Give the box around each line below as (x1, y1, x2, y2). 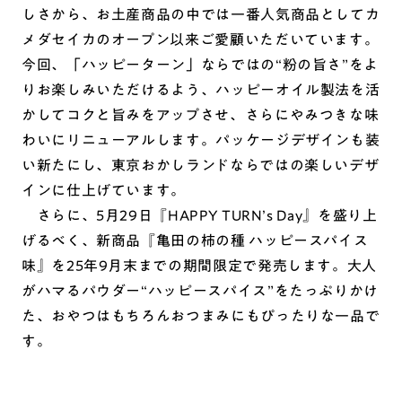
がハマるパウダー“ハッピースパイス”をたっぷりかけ (22, 284, 380, 299)
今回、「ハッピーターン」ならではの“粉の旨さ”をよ (22, 57, 379, 73)
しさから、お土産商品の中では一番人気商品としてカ (22, 7, 380, 22)
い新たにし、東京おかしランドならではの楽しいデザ (22, 158, 380, 173)
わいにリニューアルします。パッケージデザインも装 (22, 133, 380, 148)
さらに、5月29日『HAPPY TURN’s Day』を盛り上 (22, 208, 378, 223)
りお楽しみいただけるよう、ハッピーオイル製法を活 (22, 83, 380, 98)
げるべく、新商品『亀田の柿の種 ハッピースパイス (22, 233, 369, 249)
